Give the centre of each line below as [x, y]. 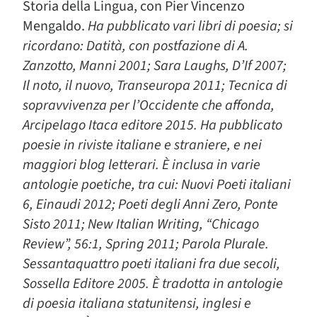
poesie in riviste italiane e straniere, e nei [142, 145]
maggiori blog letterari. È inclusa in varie [142, 165]
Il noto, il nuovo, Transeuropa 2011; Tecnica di [155, 86]
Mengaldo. [55, 26]
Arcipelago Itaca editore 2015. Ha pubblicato [152, 125]
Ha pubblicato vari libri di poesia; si [190, 26]
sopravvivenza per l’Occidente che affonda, [149, 105]
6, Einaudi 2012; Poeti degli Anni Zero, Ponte [150, 204]
